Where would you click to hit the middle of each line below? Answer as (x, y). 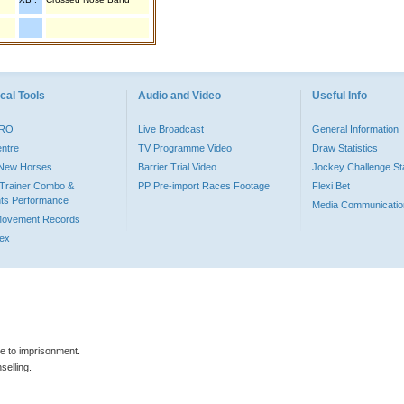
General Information (355, 129)
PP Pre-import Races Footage (204, 186)
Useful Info (340, 96)
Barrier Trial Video (177, 167)
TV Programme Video (185, 148)
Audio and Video (179, 96)
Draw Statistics (345, 148)
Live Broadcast (171, 129)
